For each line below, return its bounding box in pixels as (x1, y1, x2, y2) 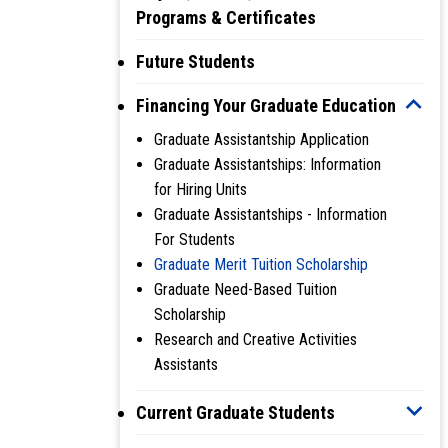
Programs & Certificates (136, 6, 316, 28)
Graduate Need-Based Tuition (154, 279, 337, 299)
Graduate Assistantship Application (154, 129, 369, 149)
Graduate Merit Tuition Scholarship (154, 254, 368, 274)
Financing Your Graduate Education (136, 94, 396, 116)
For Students (154, 229, 235, 249)
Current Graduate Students (136, 401, 335, 423)
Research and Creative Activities (154, 329, 357, 349)
